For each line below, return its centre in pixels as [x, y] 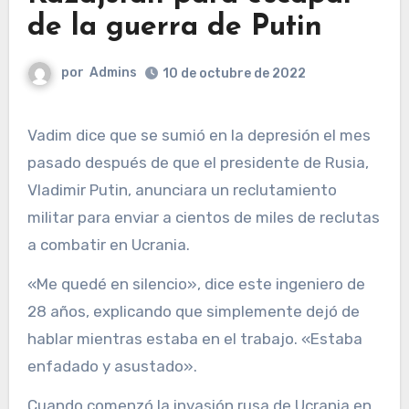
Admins [113, 72]
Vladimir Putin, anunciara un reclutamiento [182, 189]
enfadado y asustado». [112, 366]
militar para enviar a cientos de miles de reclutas [203, 217]
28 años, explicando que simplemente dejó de [193, 311]
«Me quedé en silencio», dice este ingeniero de [196, 283]
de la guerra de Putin [174, 27]
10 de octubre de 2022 [234, 73]
